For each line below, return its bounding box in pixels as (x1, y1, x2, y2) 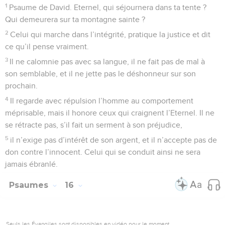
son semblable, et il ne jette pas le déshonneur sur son (5, 69, 196, 78)
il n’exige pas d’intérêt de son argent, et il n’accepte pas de (10, 136, 217, 144)
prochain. (5, 81, 38, 90)
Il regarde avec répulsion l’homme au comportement (10, 96, 194, 105)
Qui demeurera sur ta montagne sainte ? (5, 15, 145, 24)
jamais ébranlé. (5, 160, 58, 168)
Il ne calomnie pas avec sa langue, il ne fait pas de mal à (10, 57, 205, 66)
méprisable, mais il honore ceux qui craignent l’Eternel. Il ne (5, 108, 214, 117)
